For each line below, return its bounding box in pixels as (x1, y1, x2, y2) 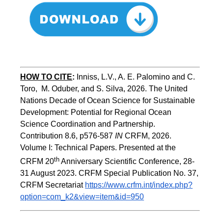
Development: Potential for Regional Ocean (20, 108, 172, 116)
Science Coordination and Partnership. (20, 119, 158, 128)
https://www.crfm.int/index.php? (85, 181, 193, 190)
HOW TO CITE (20, 72, 73, 81)
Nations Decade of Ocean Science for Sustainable (20, 96, 195, 105)
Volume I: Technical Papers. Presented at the (20, 143, 176, 152)
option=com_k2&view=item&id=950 (20, 192, 144, 201)
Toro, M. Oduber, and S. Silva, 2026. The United (20, 84, 188, 93)
